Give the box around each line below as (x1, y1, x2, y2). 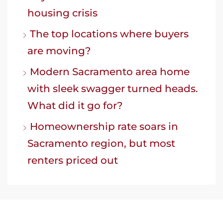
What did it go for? (27, 99, 122, 111)
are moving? (27, 44, 91, 57)
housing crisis (27, 6, 98, 19)
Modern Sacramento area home (30, 65, 190, 78)
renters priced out (27, 154, 118, 166)
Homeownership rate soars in (30, 120, 178, 132)
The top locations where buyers (30, 27, 189, 40)
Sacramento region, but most (27, 137, 175, 149)
